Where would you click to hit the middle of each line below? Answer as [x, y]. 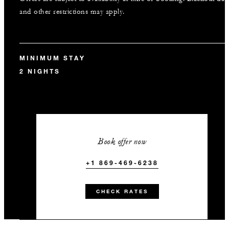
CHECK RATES [122, 191]
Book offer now [122, 141]
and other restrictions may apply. [72, 12]
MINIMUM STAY [52, 58]
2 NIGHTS [40, 71]
